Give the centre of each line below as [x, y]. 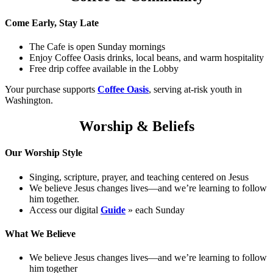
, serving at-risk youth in [195, 90]
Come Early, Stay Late [52, 23]
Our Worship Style [44, 153]
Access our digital [65, 210]
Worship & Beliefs [136, 126]
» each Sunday [155, 210]
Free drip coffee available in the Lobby [104, 69]
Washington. [29, 101]
